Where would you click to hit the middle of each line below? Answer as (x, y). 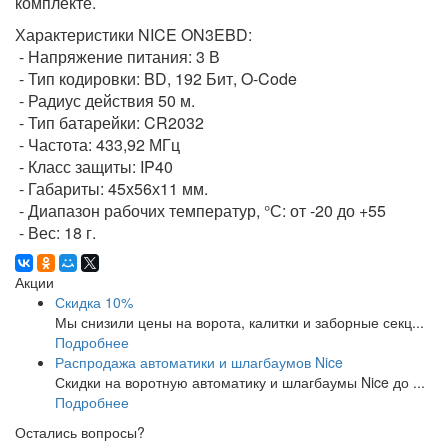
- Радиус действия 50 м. (105, 101)
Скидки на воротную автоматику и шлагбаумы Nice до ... (240, 382)
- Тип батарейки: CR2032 (109, 123)
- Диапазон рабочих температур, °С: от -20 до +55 (200, 211)
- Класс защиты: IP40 (94, 167)
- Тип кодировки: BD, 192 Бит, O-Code (156, 79)
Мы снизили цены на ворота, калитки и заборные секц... (239, 322)
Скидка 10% (94, 302)
